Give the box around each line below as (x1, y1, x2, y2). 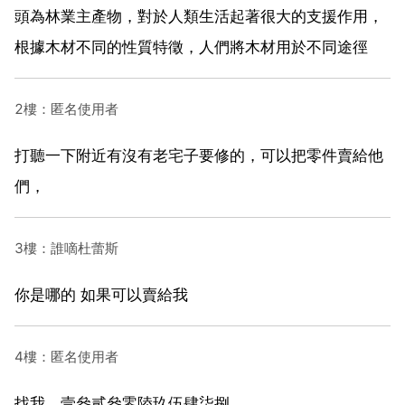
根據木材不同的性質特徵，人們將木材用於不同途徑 (14, 37, 368, 56)
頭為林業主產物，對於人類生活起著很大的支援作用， (14, 6, 383, 25)
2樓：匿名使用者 (14, 99, 118, 118)
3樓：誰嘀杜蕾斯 (14, 239, 118, 257)
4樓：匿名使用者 (14, 347, 118, 365)
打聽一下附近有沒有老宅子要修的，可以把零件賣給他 (14, 146, 383, 165)
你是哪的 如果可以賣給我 (14, 285, 188, 304)
